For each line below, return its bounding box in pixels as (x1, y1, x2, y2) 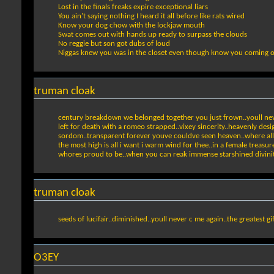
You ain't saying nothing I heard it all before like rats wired (58, 12, 245, 20)
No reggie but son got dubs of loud (58, 39, 170, 48)
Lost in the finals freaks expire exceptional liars (58, 2, 208, 11)
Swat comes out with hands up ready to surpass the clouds (58, 30, 247, 39)
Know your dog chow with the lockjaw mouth (58, 21, 205, 29)
